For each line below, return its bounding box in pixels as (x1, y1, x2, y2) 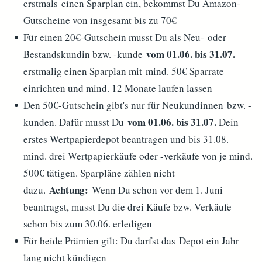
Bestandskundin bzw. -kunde (23, 47, 146, 61)
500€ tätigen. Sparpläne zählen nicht (23, 166, 175, 180)
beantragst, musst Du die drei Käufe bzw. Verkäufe (23, 200, 232, 213)
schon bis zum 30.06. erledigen (23, 217, 152, 230)
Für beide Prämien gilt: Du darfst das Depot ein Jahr (23, 234, 239, 247)
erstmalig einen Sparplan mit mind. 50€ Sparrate (23, 64, 224, 78)
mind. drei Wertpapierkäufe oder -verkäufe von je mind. (23, 149, 253, 163)
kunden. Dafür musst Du (23, 115, 127, 129)
